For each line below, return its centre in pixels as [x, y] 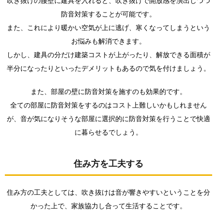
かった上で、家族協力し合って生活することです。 [108, 206]
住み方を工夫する [108, 163]
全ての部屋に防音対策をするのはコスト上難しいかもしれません [108, 105]
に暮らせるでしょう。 [108, 132]
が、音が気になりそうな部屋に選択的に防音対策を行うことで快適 [108, 118]
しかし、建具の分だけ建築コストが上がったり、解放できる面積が [108, 54]
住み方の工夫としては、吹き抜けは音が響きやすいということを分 [108, 192]
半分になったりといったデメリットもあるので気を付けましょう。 [108, 68]
